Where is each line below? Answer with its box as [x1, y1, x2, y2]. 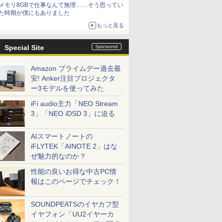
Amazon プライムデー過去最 [31, 64, 121, 72]
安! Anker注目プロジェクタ [31, 74, 115, 82]
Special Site [4, 44, 44, 52]
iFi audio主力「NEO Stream [31, 100, 118, 108]
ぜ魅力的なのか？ [31, 152, 86, 160]
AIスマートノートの [31, 132, 93, 140]
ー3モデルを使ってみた [31, 84, 104, 92]
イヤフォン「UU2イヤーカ [31, 210, 114, 218]
